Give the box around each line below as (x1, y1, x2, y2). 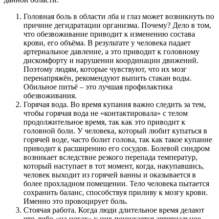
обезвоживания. (23, 91, 77, 100)
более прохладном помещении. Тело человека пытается (23, 179, 209, 188)
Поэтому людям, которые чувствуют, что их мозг (23, 65, 187, 73)
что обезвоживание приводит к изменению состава (23, 29, 195, 38)
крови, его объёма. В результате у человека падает (23, 38, 191, 47)
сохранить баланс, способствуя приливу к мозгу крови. (23, 188, 208, 197)
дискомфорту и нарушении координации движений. (23, 56, 198, 65)
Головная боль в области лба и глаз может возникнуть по (23, 12, 214, 21)
